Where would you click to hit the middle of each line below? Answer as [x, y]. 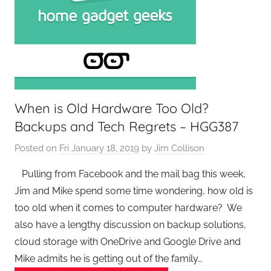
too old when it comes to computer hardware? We [128, 207]
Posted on [37, 148]
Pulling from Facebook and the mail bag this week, [130, 174]
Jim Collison [179, 148]
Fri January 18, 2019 [99, 148]
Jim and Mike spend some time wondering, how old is [134, 191]
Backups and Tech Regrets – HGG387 [126, 126]
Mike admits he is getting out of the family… [108, 258]
